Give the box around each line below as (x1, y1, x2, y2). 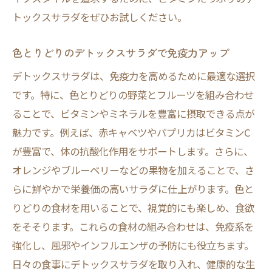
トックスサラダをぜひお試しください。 (12, 10, 187, 24)
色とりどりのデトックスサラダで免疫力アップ (12, 45, 229, 60)
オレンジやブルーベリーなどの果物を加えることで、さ (12, 163, 254, 177)
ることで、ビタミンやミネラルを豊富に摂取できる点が (12, 106, 254, 121)
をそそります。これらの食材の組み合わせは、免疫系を (12, 219, 254, 234)
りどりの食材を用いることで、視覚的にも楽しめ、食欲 (12, 200, 254, 215)
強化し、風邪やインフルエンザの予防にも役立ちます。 (12, 238, 254, 253)
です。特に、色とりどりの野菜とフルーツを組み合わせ (12, 87, 254, 102)
